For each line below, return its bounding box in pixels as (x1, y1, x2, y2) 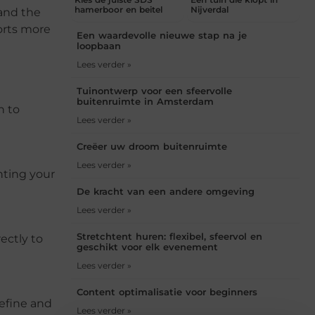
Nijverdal (191, 4, 229, 15)
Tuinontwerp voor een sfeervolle (77, 84, 232, 96)
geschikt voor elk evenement (77, 240, 218, 252)
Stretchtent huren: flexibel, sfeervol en (77, 230, 262, 242)
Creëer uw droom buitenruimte (77, 140, 227, 152)
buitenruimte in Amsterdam (77, 95, 214, 107)
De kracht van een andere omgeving (77, 185, 255, 197)
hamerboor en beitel (75, 4, 162, 15)
